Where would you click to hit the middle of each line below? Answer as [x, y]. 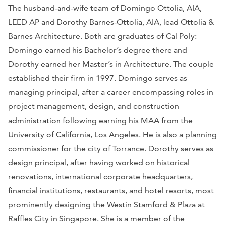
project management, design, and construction [94, 106]
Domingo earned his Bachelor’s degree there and [98, 50]
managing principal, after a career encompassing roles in [111, 92]
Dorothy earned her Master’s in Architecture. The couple [111, 64]
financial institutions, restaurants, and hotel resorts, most [111, 190]
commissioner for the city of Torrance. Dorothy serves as [111, 148]
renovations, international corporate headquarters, [100, 176]
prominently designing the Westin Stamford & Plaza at [106, 204]
